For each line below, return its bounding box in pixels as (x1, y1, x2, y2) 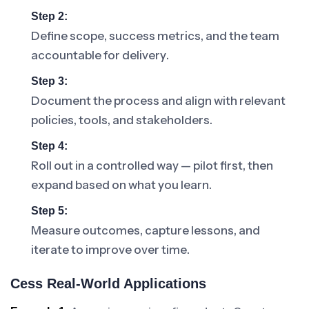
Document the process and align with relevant (31, 94, 286, 108)
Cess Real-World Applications (10, 276, 206, 291)
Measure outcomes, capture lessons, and (31, 223, 260, 237)
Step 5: (31, 205, 68, 217)
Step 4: (31, 140, 68, 152)
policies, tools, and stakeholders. (31, 113, 212, 127)
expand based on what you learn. (31, 178, 212, 192)
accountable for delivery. (31, 48, 169, 62)
